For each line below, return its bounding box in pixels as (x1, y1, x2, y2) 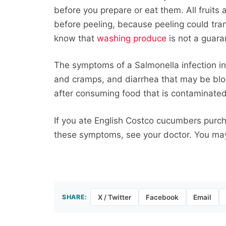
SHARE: (62, 193, 87, 201)
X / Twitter (97, 193, 131, 201)
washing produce (97, 33, 167, 43)
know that (54, 33, 97, 43)
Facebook (146, 193, 179, 201)
